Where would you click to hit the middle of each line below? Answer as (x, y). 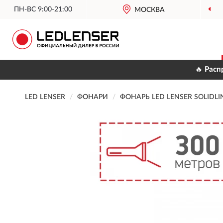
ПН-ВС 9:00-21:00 (43, 9)
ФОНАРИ (93, 97)
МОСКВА (150, 10)
